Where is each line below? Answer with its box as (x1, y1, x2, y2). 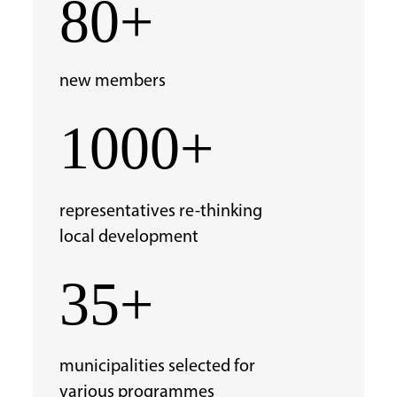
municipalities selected (58, 357, 230, 376)
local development (58, 228, 198, 246)
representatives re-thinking (58, 202, 262, 221)
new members (58, 73, 166, 91)
